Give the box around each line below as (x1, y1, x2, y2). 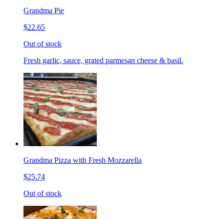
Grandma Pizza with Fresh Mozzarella (23, 155, 142, 164)
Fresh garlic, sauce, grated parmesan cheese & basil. (23, 56, 183, 65)
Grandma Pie (23, 6, 64, 15)
